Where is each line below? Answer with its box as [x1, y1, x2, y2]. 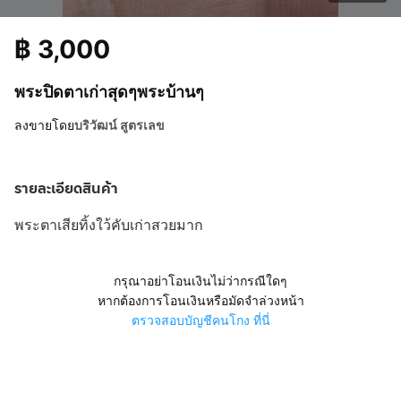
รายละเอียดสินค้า [14, 178, 118, 199]
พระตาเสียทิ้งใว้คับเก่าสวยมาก [14, 216, 203, 234]
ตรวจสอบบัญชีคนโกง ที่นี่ [131, 312, 270, 328]
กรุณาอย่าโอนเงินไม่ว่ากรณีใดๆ [114, 273, 287, 288]
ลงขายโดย [14, 117, 74, 132]
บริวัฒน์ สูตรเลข [74, 117, 165, 132]
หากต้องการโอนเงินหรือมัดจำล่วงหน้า [97, 293, 304, 308]
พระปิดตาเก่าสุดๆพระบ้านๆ [14, 82, 204, 101]
